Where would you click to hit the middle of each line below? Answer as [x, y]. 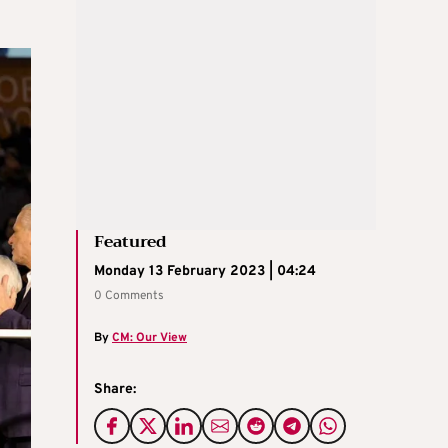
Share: [115, 389]
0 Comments [129, 295]
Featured [130, 241]
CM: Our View [149, 337]
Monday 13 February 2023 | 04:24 [205, 271]
